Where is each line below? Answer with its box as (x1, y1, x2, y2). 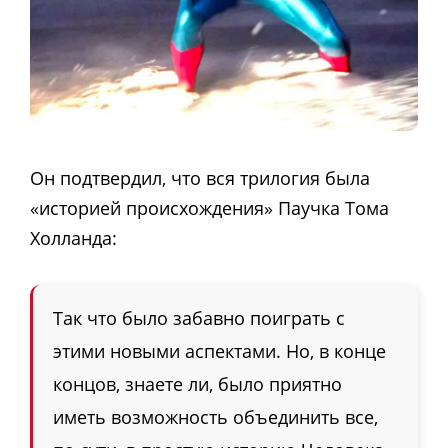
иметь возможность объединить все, (53, 405, 378, 430)
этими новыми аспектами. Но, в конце (53, 339, 386, 364)
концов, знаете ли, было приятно (53, 372, 342, 397)
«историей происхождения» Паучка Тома (30, 195, 389, 220)
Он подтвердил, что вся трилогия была (30, 165, 370, 190)
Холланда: (30, 225, 117, 250)
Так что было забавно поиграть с (53, 306, 345, 331)
